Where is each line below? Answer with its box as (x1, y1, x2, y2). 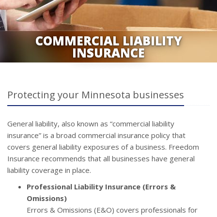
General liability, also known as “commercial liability (7, 119, 174, 128)
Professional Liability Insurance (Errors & (27, 182, 176, 191)
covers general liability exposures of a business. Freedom (7, 142, 199, 152)
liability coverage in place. (7, 165, 91, 175)
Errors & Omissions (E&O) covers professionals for (27, 205, 198, 215)
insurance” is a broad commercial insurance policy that (7, 130, 186, 140)
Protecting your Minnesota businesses (7, 88, 184, 101)
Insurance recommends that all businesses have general (7, 154, 195, 163)
